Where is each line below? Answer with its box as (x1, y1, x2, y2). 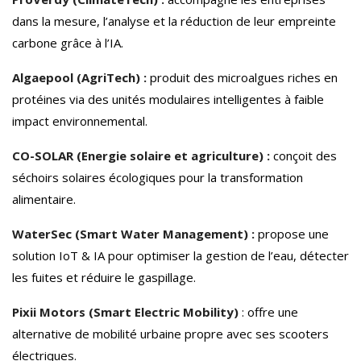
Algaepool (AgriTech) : (12, 69, 147, 86)
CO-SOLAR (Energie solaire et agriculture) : (12, 147, 270, 164)
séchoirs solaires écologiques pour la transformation (12, 169, 303, 186)
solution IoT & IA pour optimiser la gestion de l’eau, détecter (12, 247, 349, 264)
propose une (255, 226, 329, 243)
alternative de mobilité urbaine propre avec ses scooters (12, 326, 329, 342)
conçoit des (270, 147, 337, 164)
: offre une (239, 304, 298, 321)
